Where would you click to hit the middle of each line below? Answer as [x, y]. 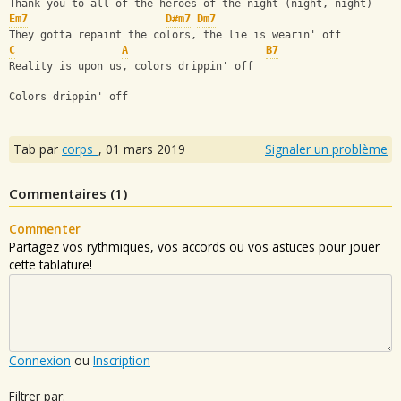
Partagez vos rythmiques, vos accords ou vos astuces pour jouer [194, 246]
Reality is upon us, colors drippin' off [131, 67]
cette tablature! [51, 264]
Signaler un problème [326, 149]
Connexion [40, 360]
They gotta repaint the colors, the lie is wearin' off [175, 35]
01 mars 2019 [145, 149]
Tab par [38, 149]
